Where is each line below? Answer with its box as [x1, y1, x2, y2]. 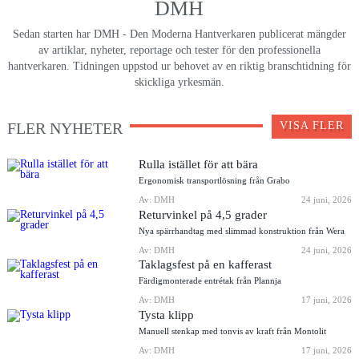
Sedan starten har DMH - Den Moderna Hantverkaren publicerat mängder [12, 28, 346, 41]
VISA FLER [280, 119, 345, 132]
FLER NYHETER [6, 119, 123, 138]
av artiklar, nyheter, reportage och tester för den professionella [38, 44, 321, 57]
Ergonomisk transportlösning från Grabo [139, 175, 291, 185]
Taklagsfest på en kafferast [139, 257, 272, 272]
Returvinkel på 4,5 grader [139, 207, 268, 221]
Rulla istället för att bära [139, 156, 259, 171]
